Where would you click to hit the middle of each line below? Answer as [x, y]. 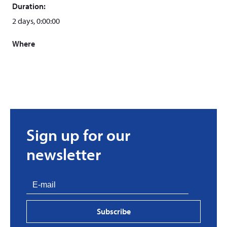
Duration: [29, 6]
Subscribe [113, 211]
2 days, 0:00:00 [36, 21]
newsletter [64, 154]
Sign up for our [78, 135]
